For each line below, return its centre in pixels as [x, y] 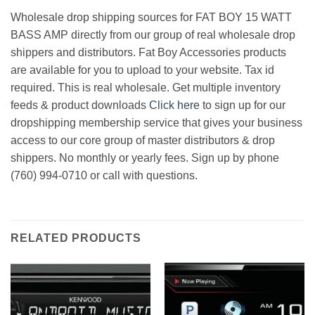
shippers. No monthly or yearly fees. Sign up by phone [145, 157]
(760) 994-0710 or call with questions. [104, 175]
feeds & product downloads [80, 105]
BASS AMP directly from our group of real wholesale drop [153, 34]
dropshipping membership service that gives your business [156, 122]
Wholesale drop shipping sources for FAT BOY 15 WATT [151, 17]
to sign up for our [243, 105]
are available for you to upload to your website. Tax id [142, 70]
